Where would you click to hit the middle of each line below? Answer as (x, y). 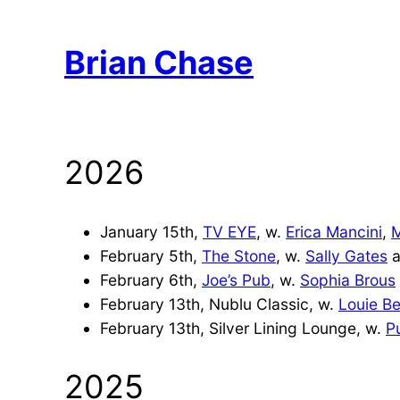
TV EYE (229, 231)
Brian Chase (159, 63)
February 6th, (151, 279)
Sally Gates (346, 255)
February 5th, (151, 255)
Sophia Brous (348, 279)
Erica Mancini (334, 231)
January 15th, (151, 231)
